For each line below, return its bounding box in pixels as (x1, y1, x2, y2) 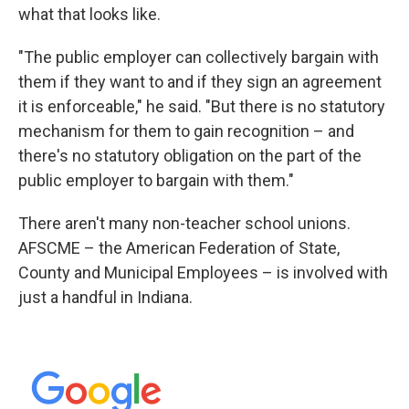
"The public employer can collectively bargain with (18, 47, 379, 67)
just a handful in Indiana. (18, 288, 196, 307)
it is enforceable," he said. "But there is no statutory (18, 97, 385, 116)
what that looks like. (18, 5, 161, 24)
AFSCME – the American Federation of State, (18, 238, 340, 257)
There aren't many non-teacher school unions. (18, 214, 351, 233)
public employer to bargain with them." (18, 171, 294, 190)
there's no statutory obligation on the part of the (18, 146, 362, 165)
